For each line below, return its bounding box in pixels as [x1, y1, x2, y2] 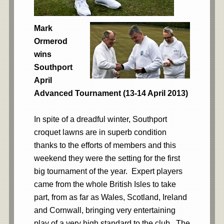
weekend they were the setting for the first [33, 154, 180, 162]
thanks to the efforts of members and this [33, 141, 176, 149]
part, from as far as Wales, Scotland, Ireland [33, 193, 187, 201]
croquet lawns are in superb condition [33, 128, 166, 136]
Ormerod [33, 37, 67, 45]
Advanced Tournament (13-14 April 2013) [33, 89, 188, 97]
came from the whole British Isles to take [33, 180, 176, 188]
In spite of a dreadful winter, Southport [33, 115, 167, 123]
